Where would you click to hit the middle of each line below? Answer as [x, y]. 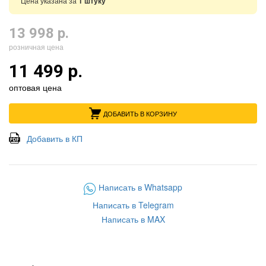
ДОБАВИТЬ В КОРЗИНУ [140, 113]
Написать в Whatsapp [140, 187]
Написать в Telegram [133, 205]
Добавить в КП [55, 138]
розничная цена [36, 47]
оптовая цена [35, 87]
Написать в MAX [133, 219]
